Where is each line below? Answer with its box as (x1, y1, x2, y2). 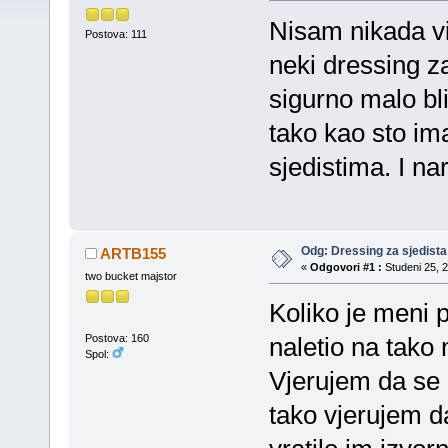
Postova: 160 (84, 331, 149, 344)
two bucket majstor (84, 270, 177, 283)
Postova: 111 (84, 28, 147, 41)
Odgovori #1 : (309, 261, 382, 274)
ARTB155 (100, 245, 167, 263)
